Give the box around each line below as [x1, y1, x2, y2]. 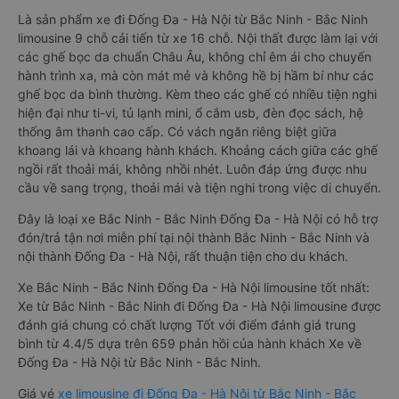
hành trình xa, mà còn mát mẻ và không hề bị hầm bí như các [18, 68, 374, 83]
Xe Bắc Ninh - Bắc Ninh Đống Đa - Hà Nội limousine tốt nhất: [18, 280, 370, 295]
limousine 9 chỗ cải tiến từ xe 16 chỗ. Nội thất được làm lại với [18, 30, 378, 45]
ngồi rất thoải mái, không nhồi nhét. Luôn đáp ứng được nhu [18, 161, 367, 176]
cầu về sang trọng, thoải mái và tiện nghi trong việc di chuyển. [18, 180, 381, 195]
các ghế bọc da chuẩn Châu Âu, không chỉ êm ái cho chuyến [18, 49, 371, 64]
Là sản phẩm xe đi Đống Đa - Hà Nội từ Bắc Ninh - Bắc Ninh [18, 12, 368, 27]
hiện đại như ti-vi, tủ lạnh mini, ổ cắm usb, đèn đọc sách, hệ [18, 105, 363, 120]
